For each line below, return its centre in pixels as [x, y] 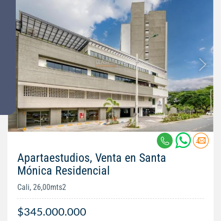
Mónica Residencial [64, 171]
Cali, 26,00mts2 [42, 187]
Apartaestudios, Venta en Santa [92, 158]
